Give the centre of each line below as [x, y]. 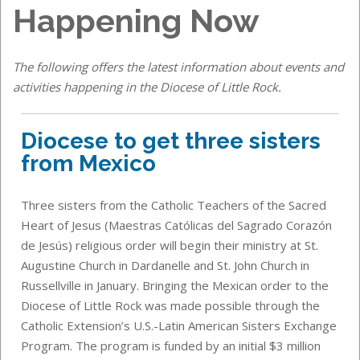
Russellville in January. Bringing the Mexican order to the [175, 285]
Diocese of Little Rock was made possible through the [170, 305]
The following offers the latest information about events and [178, 66]
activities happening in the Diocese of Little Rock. [147, 86]
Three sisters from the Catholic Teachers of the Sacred [174, 205]
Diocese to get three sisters [171, 141]
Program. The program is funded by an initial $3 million [171, 345]
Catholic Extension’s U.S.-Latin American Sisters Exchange [179, 325]
